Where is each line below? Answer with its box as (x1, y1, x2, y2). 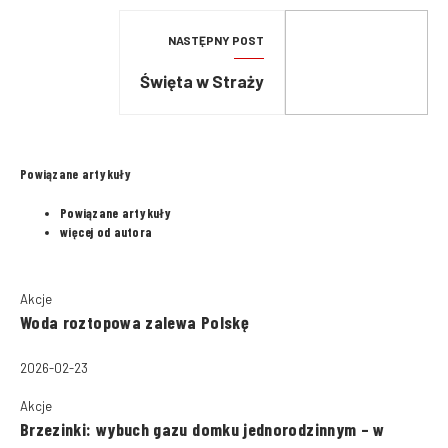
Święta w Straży (140, 71, 265, 92)
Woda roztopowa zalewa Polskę (20, 311, 249, 334)
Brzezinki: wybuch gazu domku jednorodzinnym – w (20, 417, 385, 440)
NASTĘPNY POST (168, 33, 265, 48)
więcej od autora (60, 223, 153, 240)
